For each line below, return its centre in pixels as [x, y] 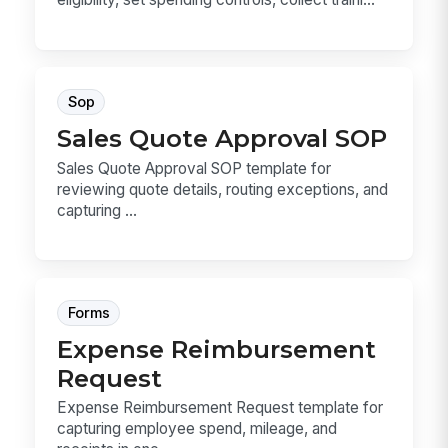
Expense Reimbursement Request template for [220, 408]
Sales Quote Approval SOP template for [194, 168]
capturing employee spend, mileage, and [197, 429]
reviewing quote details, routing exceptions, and [223, 189]
